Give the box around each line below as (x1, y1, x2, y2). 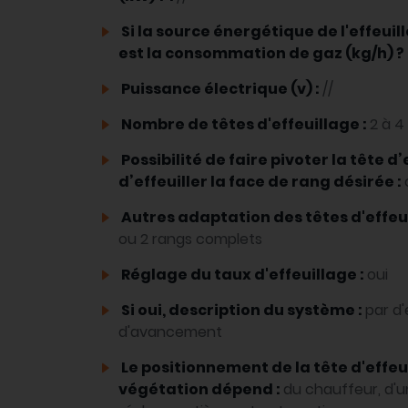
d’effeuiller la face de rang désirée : (118, 171, 404, 193)
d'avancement (118, 321, 222, 343)
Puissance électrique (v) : (118, 78, 322, 100)
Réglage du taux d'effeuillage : (118, 264, 367, 286)
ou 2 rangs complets (118, 229, 262, 250)
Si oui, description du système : (118, 300, 365, 321)
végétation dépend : (118, 379, 283, 401)
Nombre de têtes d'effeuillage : (118, 114, 370, 136)
